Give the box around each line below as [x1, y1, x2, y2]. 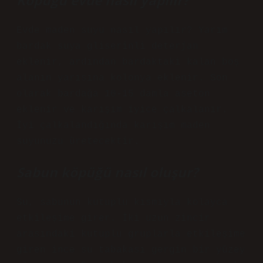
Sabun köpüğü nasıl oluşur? [16, 163, 198, 181]
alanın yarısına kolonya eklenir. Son [16, 73, 228, 83]
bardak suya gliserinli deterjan [16, 41, 198, 52]
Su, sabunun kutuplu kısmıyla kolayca [16, 197, 228, 208]
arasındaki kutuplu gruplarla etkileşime [16, 229, 245, 240]
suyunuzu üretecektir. [16, 136, 140, 147]
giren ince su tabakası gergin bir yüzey [16, 245, 245, 255]
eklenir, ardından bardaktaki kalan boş [16, 57, 240, 68]
